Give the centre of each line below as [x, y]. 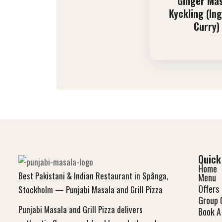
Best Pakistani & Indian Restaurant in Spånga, [93, 176]
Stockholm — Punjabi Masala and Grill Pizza [90, 190]
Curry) [207, 27]
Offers [208, 189]
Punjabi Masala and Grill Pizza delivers [81, 210]
